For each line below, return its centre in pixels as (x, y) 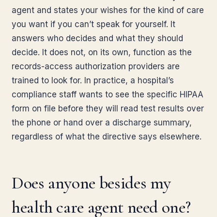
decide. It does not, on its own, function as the (102, 52)
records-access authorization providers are (96, 66)
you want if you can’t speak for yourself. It (93, 24)
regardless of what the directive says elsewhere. (107, 137)
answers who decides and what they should (97, 38)
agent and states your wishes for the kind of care (108, 10)
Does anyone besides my (92, 183)
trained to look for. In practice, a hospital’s (93, 80)
